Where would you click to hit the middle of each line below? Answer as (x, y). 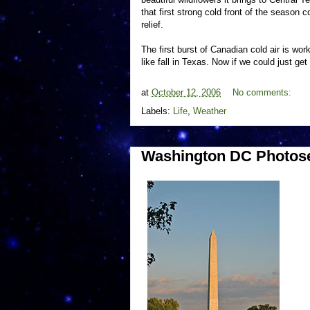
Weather (210, 111)
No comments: (263, 93)
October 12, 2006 (186, 93)
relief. (152, 25)
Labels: (157, 111)
